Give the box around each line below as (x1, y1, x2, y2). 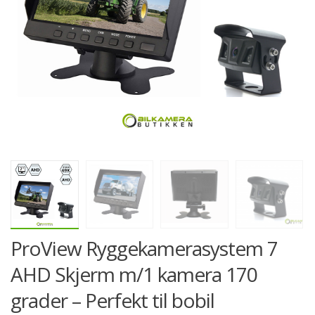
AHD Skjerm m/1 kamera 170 (11, 260, 257, 288)
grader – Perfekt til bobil (11, 286, 214, 314)
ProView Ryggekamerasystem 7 (11, 234, 278, 262)
